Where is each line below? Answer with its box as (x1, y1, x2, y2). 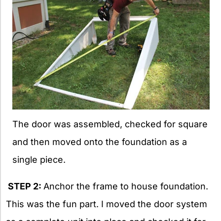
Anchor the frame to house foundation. (43, 181, 208, 192)
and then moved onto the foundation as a (12, 137, 187, 147)
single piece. (12, 154, 66, 165)
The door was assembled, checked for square (12, 119, 208, 130)
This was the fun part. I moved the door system (6, 199, 207, 210)
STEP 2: (6, 181, 43, 192)
